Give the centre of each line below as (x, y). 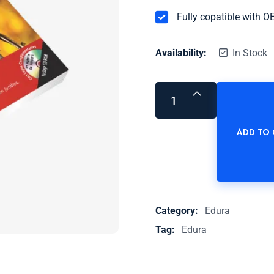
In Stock (250, 53)
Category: (178, 211)
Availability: (181, 53)
